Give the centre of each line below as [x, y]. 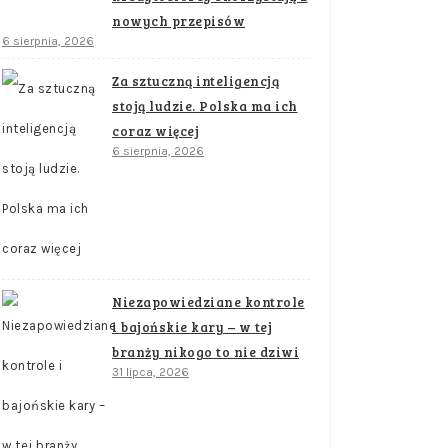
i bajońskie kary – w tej [192, 327]
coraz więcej [155, 131]
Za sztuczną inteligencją [195, 81]
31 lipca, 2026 [150, 372]
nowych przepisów [178, 21]
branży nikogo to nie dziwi [205, 352]
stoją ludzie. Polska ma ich [205, 106]
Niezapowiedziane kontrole [208, 302]
